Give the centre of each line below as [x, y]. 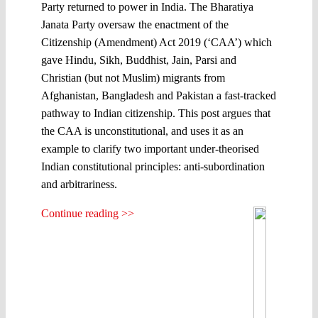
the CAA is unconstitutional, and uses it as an [142, 131]
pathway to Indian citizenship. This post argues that [156, 113]
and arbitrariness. [79, 184]
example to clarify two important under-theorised [150, 148]
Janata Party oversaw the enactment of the [135, 24]
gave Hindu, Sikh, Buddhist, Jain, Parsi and [139, 60]
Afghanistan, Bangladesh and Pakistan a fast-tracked [159, 95]
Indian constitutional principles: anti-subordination [153, 166]
